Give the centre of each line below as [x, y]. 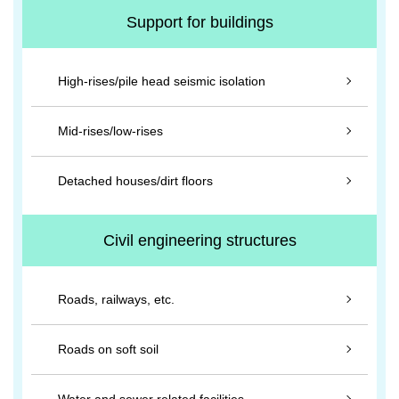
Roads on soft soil [108, 349]
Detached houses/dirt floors [135, 181]
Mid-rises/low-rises [110, 131]
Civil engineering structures [199, 240]
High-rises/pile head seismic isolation [162, 81]
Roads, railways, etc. [116, 299]
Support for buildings [199, 22]
